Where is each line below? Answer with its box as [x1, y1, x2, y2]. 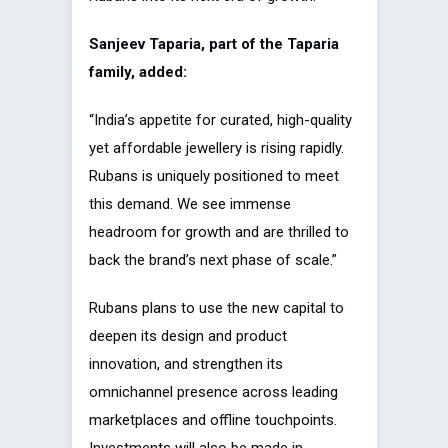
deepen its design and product [89, 327, 287, 346]
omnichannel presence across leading [89, 383, 338, 402]
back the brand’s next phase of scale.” [89, 251, 337, 270]
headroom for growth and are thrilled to [89, 223, 349, 242]
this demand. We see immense [89, 195, 291, 214]
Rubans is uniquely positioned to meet [89, 167, 339, 186]
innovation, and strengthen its [89, 355, 283, 374]
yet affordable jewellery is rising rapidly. [89, 139, 344, 158]
